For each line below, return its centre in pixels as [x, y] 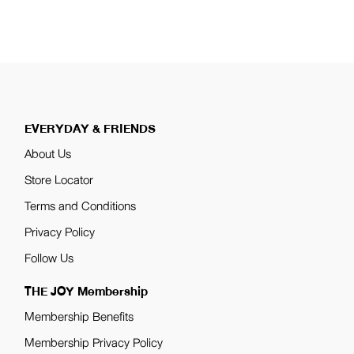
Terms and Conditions [81, 206]
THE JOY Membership [87, 292]
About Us [48, 154]
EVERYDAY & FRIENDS [90, 129]
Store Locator [59, 180]
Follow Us [49, 258]
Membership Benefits [79, 317]
